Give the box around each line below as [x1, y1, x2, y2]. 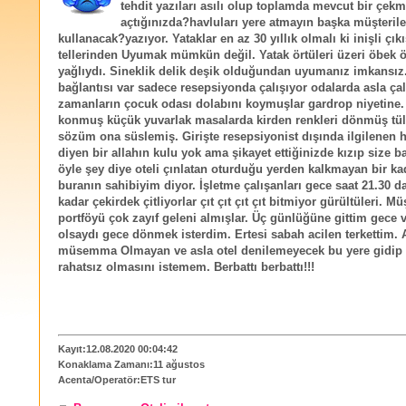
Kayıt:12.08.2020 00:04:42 [58, 343, 178, 355]
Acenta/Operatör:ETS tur [58, 374, 176, 386]
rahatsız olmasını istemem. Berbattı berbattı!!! [58, 261, 314, 275]
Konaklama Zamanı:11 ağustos [58, 359, 205, 371]
